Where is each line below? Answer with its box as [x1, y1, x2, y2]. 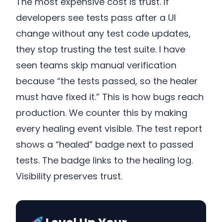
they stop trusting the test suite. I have [16, 43, 185, 56]
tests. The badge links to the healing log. [16, 154, 193, 167]
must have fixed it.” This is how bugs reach [16, 91, 204, 104]
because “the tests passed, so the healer [16, 75, 198, 88]
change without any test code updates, [16, 27, 191, 40]
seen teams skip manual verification [16, 59, 176, 72]
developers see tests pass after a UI [16, 11, 176, 24]
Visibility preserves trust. [16, 170, 122, 183]
